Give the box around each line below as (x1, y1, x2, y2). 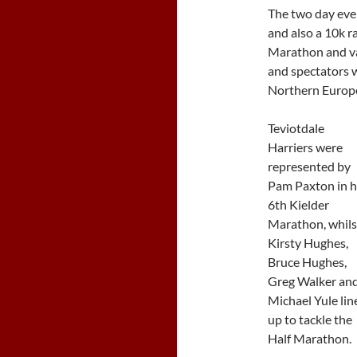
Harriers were (268, 139, 343, 155)
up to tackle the (268, 312, 352, 327)
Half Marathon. (268, 331, 351, 346)
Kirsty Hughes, (268, 235, 348, 250)
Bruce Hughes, (268, 254, 347, 269)
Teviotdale (268, 120, 324, 135)
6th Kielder (268, 197, 329, 212)
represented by (268, 159, 351, 174)
